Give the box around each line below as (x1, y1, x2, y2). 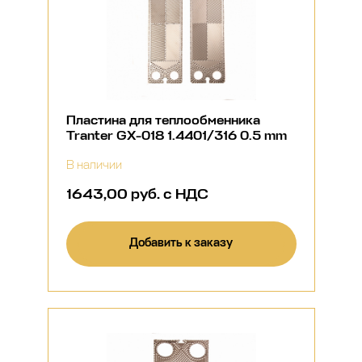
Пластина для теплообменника (65, 112, 260, 128)
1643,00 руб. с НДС (65, 185, 208, 203)
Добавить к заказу (129, 236, 233, 250)
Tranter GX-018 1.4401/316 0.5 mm (65, 128, 287, 143)
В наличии (65, 158, 122, 171)
